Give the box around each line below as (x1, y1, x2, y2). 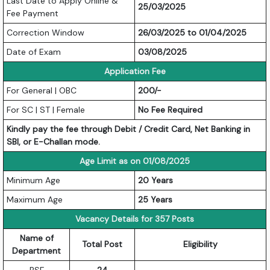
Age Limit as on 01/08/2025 (80, 155, 190, 166)
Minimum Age (7, 174, 61, 186)
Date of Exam (7, 46, 61, 57)
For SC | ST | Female (7, 104, 86, 115)
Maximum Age (7, 193, 63, 205)
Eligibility (183, 238, 218, 250)
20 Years (138, 174, 174, 186)
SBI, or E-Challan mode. (7, 136, 101, 147)
